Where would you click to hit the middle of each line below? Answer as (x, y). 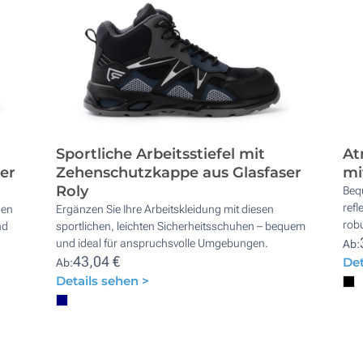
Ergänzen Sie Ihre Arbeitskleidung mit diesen (165, 209)
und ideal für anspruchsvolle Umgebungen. (162, 243)
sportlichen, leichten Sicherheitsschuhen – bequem (181, 226)
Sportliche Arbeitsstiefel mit (161, 154)
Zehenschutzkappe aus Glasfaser (179, 172)
